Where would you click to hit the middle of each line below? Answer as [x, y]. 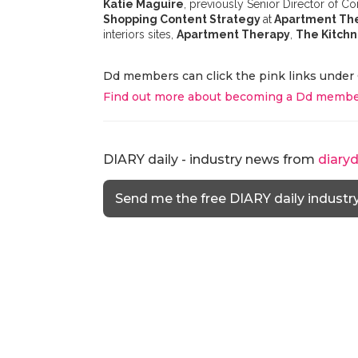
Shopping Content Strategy [183, 19]
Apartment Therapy [233, 34]
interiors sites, [140, 34]
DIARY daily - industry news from [211, 159]
